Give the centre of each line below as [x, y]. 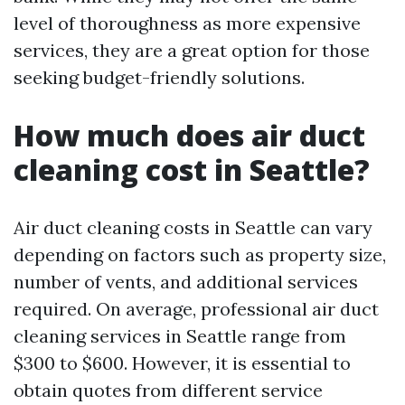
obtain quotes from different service [168, 390]
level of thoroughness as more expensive [187, 23]
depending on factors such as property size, [200, 254]
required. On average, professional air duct [196, 309]
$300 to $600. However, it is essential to [182, 363]
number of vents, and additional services [186, 282]
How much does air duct [189, 135]
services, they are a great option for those [192, 50]
